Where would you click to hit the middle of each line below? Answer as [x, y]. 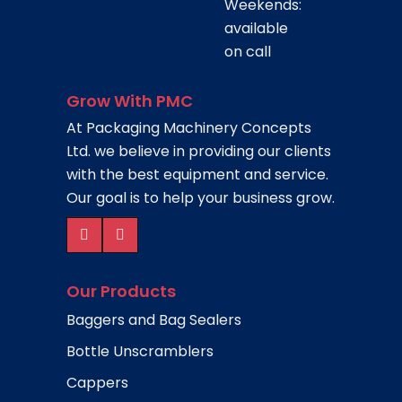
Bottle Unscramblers [140, 351]
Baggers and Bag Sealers [154, 320]
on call [248, 52]
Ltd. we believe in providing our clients [199, 151]
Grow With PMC [130, 101]
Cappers [97, 383]
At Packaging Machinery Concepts [189, 128]
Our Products [121, 291]
